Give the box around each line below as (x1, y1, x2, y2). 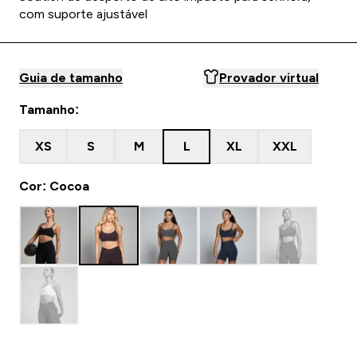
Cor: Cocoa (19, 179, 89, 193)
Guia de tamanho (19, 71, 123, 84)
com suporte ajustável (19, 7, 147, 21)
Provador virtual (219, 71, 319, 84)
